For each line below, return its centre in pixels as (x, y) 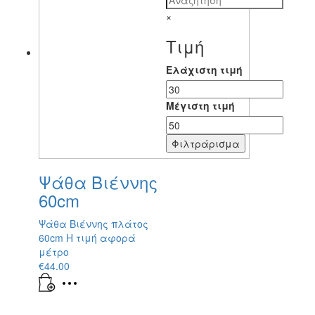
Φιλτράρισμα (206, 143)
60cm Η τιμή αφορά (89, 237)
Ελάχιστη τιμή (205, 69)
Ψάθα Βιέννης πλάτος (94, 223)
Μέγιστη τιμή (201, 105)
